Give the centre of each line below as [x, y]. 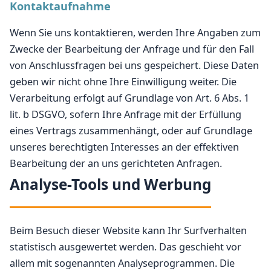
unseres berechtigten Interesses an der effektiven [124, 147]
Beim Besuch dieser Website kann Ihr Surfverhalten [128, 230]
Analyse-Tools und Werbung [110, 184]
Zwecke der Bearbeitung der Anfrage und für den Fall [132, 49]
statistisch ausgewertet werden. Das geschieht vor [126, 247]
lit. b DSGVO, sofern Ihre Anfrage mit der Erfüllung [126, 114]
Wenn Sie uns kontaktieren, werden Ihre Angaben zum [135, 33]
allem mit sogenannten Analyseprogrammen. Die [122, 263]
